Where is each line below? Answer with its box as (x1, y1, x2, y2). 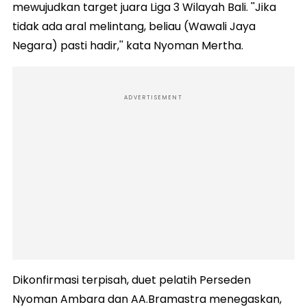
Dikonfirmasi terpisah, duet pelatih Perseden (12, 271, 251, 288)
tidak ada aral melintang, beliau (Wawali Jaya (12, 18, 256, 34)
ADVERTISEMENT (124, 93, 183, 101)
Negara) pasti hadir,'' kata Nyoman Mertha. (12, 37, 243, 53)
